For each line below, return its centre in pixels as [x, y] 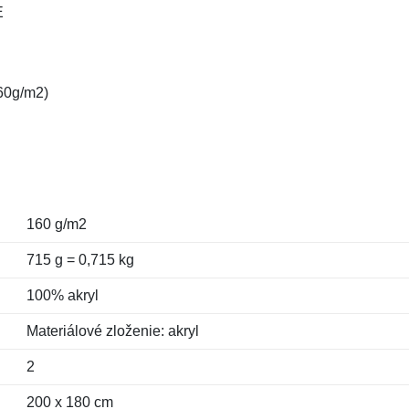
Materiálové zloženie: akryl [112, 331]
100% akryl [62, 295]
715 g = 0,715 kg [80, 260]
